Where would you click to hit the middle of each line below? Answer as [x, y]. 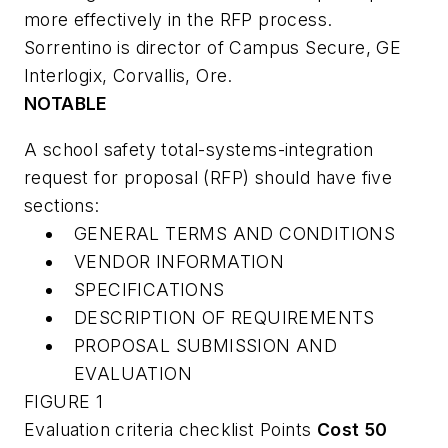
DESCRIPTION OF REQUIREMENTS [224, 317]
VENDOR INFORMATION [179, 261]
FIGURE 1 [64, 401]
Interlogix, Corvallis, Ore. [128, 76]
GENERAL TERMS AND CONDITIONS [235, 233]
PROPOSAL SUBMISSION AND [206, 345]
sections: [62, 205]
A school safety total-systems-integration [199, 149]
